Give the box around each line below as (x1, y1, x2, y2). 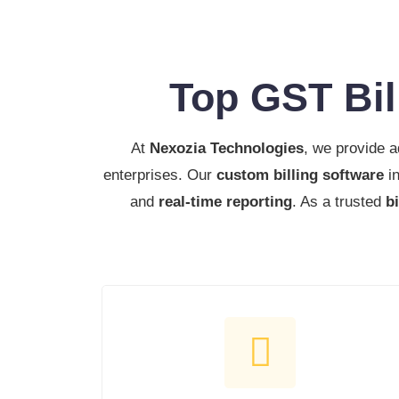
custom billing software (216, 166, 384, 183)
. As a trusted (291, 192, 386, 210)
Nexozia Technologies (149, 139, 304, 157)
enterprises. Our (102, 166, 216, 183)
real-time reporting (158, 192, 292, 210)
